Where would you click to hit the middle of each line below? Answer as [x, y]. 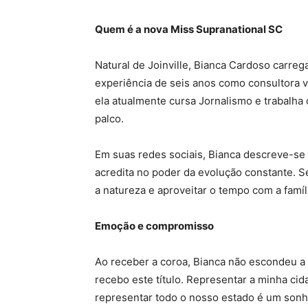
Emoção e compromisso [154, 226]
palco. [109, 119]
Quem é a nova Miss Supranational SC [189, 30]
